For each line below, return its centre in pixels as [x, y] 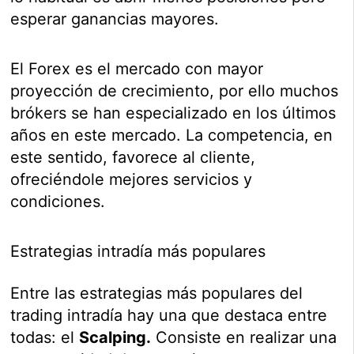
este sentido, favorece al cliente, [133, 158]
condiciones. [58, 202]
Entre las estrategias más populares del [157, 294]
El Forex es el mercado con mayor [137, 69]
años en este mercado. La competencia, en [172, 136]
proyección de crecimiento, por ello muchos [175, 91]
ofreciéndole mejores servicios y [132, 180]
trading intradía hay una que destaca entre [169, 316]
